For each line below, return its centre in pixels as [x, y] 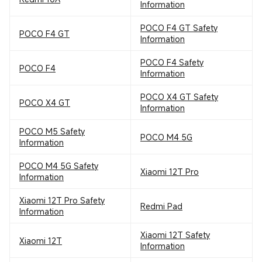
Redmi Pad [161, 206]
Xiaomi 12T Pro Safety [62, 200]
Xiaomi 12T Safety [175, 235]
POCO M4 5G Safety [59, 166]
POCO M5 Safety [52, 131]
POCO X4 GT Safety [179, 97]
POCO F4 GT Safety [179, 28]
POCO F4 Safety [172, 62]
